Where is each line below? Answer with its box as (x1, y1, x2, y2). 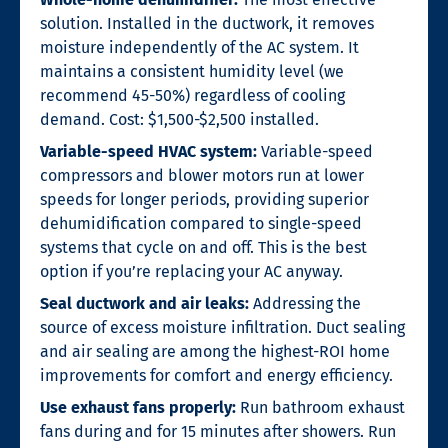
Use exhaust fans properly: (40, 397, 236, 417)
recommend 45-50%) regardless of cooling (40, 85, 345, 105)
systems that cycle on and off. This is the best (40, 237, 367, 257)
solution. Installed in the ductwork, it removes (40, 13, 374, 33)
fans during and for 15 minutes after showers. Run (40, 421, 396, 441)
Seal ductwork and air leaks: (40, 293, 249, 313)
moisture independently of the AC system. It (40, 37, 359, 57)
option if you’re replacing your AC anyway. (40, 261, 343, 281)
